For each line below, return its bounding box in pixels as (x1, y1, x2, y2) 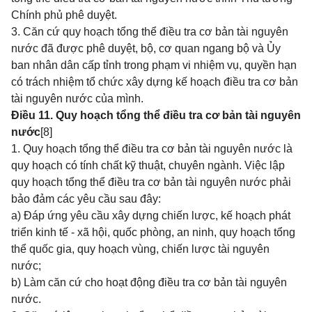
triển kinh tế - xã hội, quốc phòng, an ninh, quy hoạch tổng (11, 226, 295, 238)
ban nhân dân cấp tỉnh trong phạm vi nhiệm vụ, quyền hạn (11, 59, 297, 71)
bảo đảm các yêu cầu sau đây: (11, 193, 161, 205)
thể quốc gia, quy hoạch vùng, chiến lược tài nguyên (11, 243, 270, 255)
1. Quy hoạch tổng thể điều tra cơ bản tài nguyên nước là (11, 143, 292, 155)
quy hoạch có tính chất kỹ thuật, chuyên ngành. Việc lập (11, 159, 285, 171)
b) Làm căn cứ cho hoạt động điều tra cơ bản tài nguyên (11, 276, 287, 288)
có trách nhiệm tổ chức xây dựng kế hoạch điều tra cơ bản (11, 76, 298, 88)
